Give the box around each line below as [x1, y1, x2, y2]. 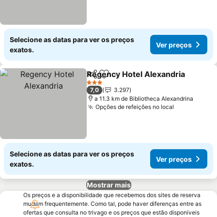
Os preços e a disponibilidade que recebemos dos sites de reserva [23, 191, 201, 199]
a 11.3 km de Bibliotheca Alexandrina [94, 95, 194, 102]
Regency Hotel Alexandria [87, 69, 186, 79]
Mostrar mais [86, 181, 131, 189]
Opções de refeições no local [95, 103, 174, 110]
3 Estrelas [86, 82, 113, 90]
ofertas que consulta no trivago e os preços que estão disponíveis [23, 209, 200, 216]
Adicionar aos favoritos [103, 74, 189, 84]
